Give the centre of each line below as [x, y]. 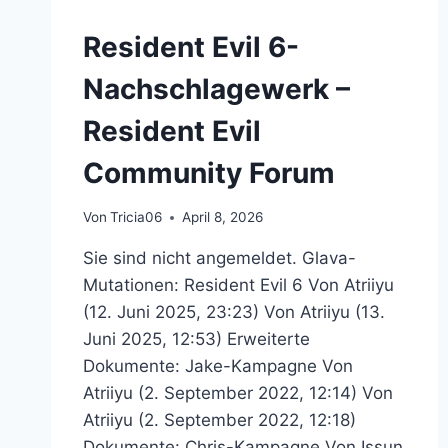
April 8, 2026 [223, 217]
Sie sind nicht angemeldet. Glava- [219, 258]
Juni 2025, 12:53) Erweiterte [196, 339]
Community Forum [209, 172]
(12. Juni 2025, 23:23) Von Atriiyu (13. [234, 312]
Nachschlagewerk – [216, 88]
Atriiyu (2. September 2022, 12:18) [219, 420]
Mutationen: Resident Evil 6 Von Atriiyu [238, 285]
